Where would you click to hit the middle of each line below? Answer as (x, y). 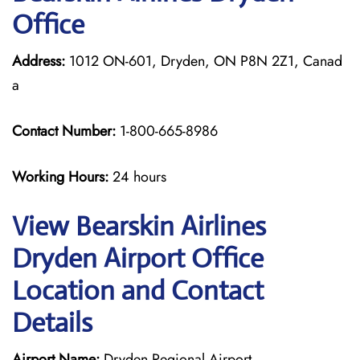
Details (52, 323)
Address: (39, 61)
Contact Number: (64, 131)
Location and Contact (138, 290)
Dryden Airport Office (138, 258)
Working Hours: (62, 177)
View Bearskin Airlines (139, 226)
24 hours (139, 177)
